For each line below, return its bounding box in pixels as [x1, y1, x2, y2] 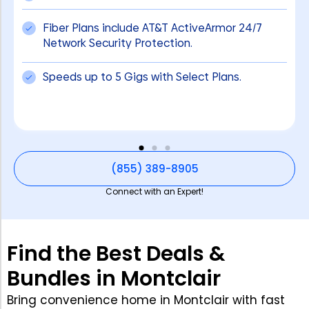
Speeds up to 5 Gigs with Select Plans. [43, 68, 241, 85]
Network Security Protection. [43, 34, 192, 51]
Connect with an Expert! [106, 185, 203, 197]
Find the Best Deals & [7, 239, 226, 268]
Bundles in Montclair [7, 263, 221, 293]
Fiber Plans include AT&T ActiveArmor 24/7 [43, 19, 262, 36]
